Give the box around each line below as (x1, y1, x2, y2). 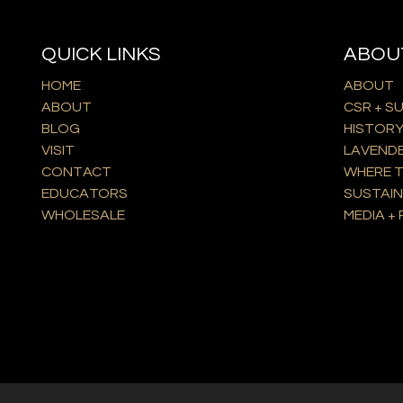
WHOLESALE (40, 208, 125, 223)
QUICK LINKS (40, 44, 160, 66)
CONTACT (40, 165, 112, 180)
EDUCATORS (40, 186, 128, 201)
